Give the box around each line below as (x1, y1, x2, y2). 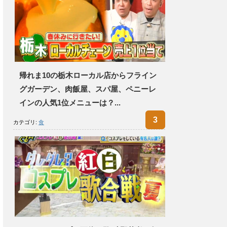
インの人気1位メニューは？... (19, 98, 121, 107)
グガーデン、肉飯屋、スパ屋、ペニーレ (19, 84, 156, 93)
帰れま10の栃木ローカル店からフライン (19, 70, 157, 80)
